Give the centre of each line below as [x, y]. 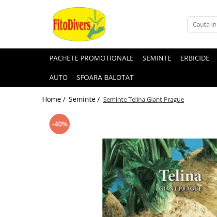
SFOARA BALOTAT [105, 77]
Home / [55, 99]
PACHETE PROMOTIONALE [92, 58]
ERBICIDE [195, 58]
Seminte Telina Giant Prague [144, 99]
